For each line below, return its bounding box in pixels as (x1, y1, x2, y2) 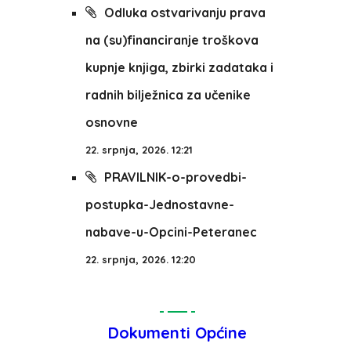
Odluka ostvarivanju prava (103, 5, 266, 20)
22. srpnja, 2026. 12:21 (85, 143, 193, 156)
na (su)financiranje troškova (85, 32, 259, 48)
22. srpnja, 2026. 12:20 (85, 253, 196, 266)
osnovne (85, 114, 138, 130)
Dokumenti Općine (107, 323, 247, 342)
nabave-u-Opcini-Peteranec (85, 224, 257, 240)
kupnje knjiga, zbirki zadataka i (85, 60, 273, 75)
